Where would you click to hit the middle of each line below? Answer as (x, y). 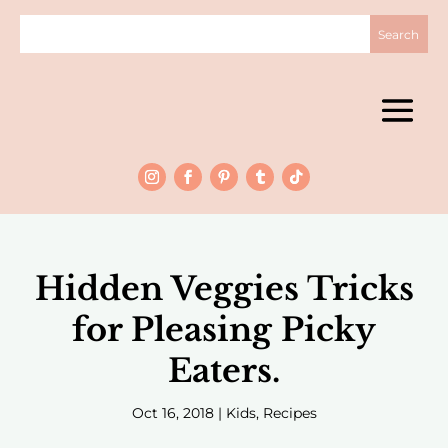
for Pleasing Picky (224, 330)
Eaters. (224, 371)
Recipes (289, 413)
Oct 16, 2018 (172, 413)
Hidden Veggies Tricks (224, 289)
